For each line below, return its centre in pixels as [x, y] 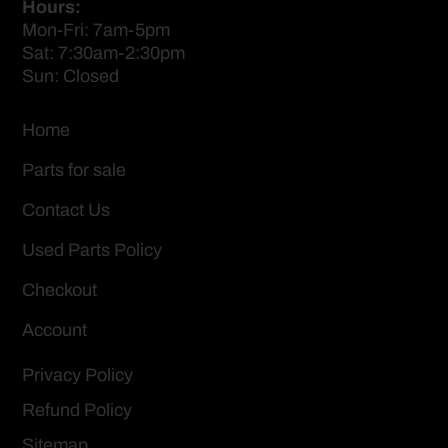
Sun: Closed [70, 76]
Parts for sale [73, 170]
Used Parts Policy [91, 250]
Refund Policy [76, 409]
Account [54, 330]
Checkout [59, 290]
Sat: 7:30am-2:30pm [103, 53]
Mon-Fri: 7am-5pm [95, 30]
